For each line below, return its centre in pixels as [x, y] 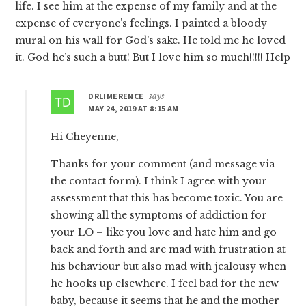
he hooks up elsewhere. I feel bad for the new [165, 283]
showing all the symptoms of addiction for [159, 215]
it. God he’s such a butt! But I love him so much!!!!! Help [153, 57]
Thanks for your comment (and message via [163, 164]
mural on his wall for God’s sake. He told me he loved [151, 40]
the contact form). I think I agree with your [159, 181]
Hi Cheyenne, [85, 136]
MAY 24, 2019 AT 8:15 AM [134, 108]
